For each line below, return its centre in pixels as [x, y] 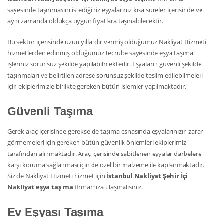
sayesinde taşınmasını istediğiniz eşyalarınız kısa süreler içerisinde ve [105, 10]
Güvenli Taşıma [50, 111]
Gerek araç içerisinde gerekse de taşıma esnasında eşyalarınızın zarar [105, 132]
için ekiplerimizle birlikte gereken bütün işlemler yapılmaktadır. [97, 86]
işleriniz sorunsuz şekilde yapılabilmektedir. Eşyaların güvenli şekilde [104, 64]
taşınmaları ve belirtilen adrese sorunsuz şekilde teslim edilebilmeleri [105, 75]
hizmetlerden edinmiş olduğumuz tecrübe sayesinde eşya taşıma [100, 53]
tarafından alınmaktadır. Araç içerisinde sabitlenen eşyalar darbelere [104, 154]
